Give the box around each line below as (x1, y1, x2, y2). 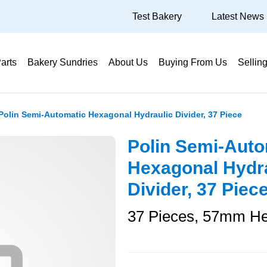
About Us (108, 57, 148, 67)
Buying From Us (159, 57, 227, 67)
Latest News (212, 11, 264, 21)
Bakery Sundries (27, 57, 98, 67)
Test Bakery (132, 11, 182, 21)
